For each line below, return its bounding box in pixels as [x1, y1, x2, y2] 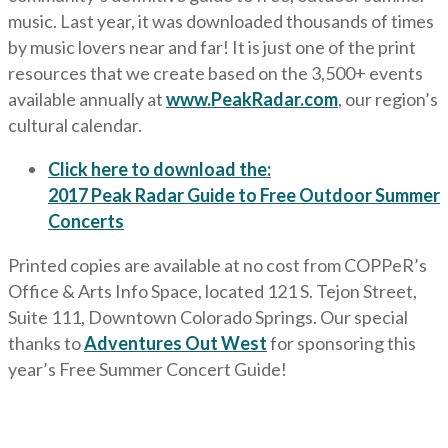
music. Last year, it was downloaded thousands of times [8, 10, 434, 32]
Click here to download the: [48, 158, 271, 180]
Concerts [48, 210, 124, 232]
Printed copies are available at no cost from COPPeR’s [8, 254, 427, 276]
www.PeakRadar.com [166, 88, 338, 110]
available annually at [8, 88, 166, 110]
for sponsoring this [267, 332, 416, 354]
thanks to [8, 332, 84, 354]
